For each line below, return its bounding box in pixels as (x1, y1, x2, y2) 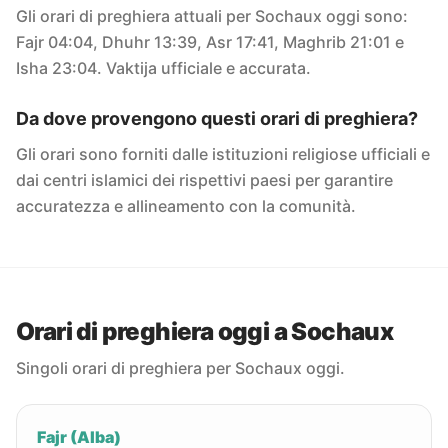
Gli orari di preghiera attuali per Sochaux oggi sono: (16, 6, 408, 26)
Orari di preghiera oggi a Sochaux (16, 317, 394, 346)
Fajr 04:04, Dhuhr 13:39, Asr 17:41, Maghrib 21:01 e (16, 32, 404, 52)
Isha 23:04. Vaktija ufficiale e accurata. (16, 58, 311, 78)
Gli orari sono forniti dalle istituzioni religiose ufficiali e (16, 144, 430, 164)
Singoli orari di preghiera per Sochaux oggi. (16, 358, 345, 378)
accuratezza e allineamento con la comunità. (16, 196, 356, 216)
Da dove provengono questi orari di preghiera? (16, 108, 418, 129)
